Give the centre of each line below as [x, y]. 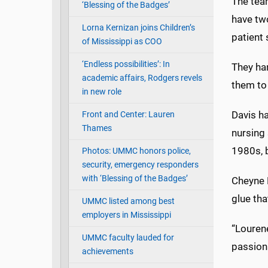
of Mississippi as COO [122, 42]
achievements [107, 252]
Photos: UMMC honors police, [136, 151]
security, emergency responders [140, 165]
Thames [97, 129]
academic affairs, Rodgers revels [142, 78]
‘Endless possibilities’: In [126, 65]
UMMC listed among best [128, 202]
